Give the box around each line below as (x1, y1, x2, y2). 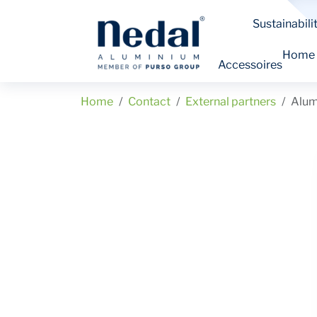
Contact (128, 95, 171, 108)
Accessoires (218, 57, 283, 71)
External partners (185, 95, 276, 108)
